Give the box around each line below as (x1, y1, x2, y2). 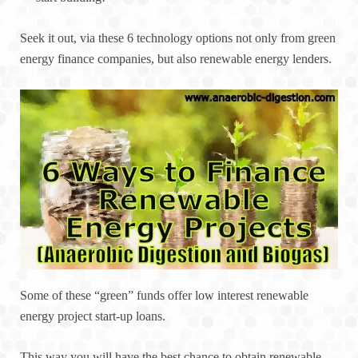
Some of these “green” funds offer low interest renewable (20, 288, 308, 303)
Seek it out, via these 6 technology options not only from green (20, 31, 336, 46)
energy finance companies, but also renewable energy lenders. (20, 52, 332, 66)
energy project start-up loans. (20, 309, 165, 324)
